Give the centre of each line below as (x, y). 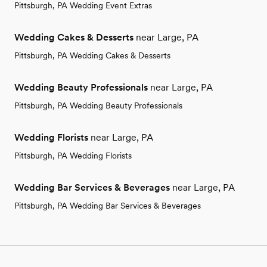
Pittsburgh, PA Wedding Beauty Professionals (98, 106)
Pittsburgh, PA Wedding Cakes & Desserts (92, 56)
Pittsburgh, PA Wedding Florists (73, 156)
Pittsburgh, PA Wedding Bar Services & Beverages (108, 206)
